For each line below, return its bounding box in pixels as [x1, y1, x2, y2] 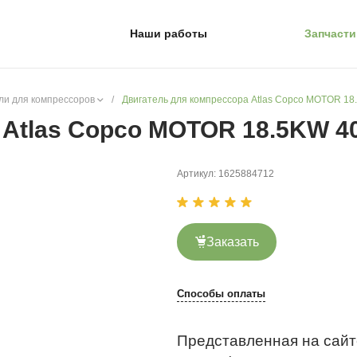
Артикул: [177, 167, 218, 179]
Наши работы [130, 27, 207, 40]
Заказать [206, 234, 259, 249]
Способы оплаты [177, 287, 265, 300]
